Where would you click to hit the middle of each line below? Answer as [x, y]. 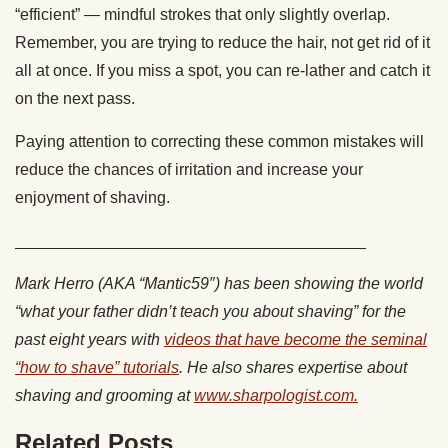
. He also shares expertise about [293, 367]
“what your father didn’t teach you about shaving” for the [210, 311]
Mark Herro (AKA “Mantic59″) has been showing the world [219, 283]
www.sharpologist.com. [276, 395]
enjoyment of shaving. [92, 197]
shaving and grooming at [104, 395]
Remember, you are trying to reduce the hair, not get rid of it [222, 42]
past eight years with [89, 339]
